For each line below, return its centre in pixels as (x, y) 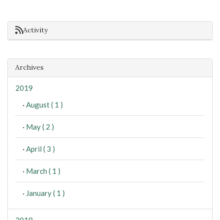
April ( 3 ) (41, 149)
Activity (35, 30)
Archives (29, 67)
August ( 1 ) (44, 104)
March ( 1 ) (43, 171)
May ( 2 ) (40, 126)
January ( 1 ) (45, 193)
